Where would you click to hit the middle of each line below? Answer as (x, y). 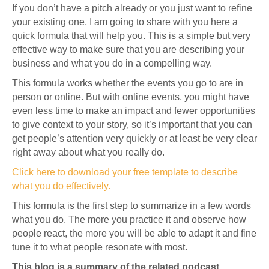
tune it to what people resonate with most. (100, 247)
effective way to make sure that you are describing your (128, 50)
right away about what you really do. (88, 152)
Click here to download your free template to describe (125, 172)
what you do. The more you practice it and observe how (129, 219)
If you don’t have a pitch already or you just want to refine (132, 8)
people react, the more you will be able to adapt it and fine (134, 233)
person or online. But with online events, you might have (131, 97)
